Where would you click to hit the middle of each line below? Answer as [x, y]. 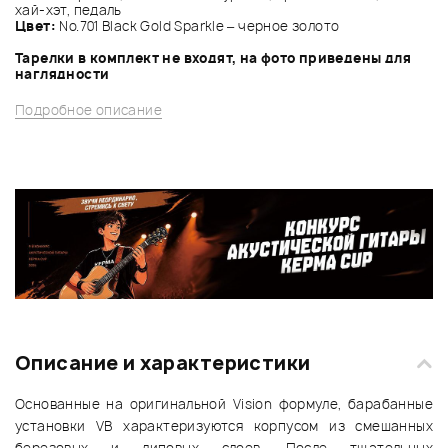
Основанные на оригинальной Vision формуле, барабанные [224, 404]
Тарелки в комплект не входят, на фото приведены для [213, 57]
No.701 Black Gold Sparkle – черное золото [199, 25]
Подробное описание [89, 109]
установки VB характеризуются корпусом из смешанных [224, 426]
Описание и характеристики [163, 363]
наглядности [62, 73]
